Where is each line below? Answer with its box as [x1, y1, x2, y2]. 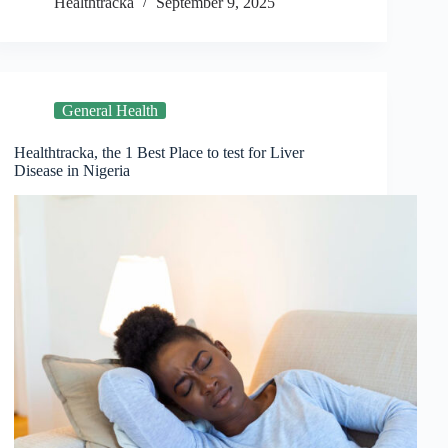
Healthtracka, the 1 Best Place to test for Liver [14, 144, 305, 162]
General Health [62, 102, 159, 120]
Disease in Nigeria [14, 162, 131, 180]
